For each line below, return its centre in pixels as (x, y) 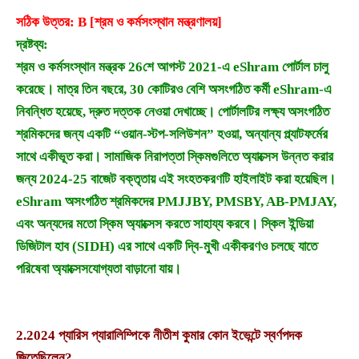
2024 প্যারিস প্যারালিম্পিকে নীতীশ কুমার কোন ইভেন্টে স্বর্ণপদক (164, 336)
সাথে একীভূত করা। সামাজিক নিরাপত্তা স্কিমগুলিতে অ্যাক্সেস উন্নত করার (175, 157)
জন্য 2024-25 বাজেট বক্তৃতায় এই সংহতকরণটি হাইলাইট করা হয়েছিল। (176, 179)
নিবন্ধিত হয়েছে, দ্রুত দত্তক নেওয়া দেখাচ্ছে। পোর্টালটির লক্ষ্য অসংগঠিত (173, 112)
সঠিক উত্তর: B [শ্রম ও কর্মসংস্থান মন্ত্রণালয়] (119, 22)
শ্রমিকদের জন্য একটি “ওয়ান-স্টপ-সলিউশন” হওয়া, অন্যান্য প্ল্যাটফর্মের (172, 135)
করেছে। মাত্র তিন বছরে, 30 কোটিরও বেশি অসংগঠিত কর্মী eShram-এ (174, 90)
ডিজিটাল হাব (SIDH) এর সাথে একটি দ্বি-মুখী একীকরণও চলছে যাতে (167, 247)
